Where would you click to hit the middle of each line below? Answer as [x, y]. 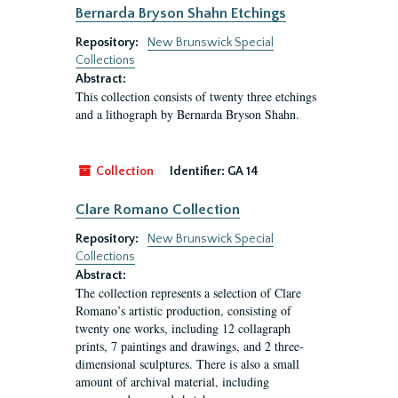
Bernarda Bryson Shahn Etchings [181, 13]
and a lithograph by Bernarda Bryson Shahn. [187, 114]
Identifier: [197, 171]
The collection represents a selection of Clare [188, 293]
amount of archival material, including [172, 382]
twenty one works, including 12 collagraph [183, 328]
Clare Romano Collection [158, 210]
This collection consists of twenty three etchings [196, 96]
